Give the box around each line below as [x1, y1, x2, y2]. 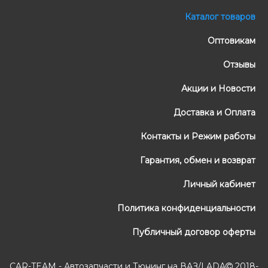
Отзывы [221, 59, 255, 71]
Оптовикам [205, 35, 255, 47]
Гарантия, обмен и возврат [138, 155, 255, 166]
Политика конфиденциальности [115, 203, 255, 214]
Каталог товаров [182, 11, 255, 23]
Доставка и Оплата [171, 107, 255, 118]
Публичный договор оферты [130, 227, 255, 238]
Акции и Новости [179, 83, 255, 95]
